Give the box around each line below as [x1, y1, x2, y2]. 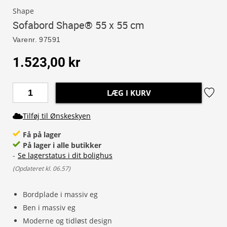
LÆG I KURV [106, 88, 151, 98]
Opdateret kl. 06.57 [15, 164, 68, 173]
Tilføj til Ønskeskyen [23, 111, 91, 121]
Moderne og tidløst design [23, 216, 112, 225]
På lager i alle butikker [23, 140, 101, 150]
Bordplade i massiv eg [23, 190, 98, 199]
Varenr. [13, 35, 37, 44]
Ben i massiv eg [23, 203, 75, 212]
